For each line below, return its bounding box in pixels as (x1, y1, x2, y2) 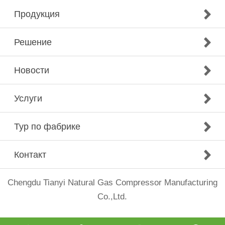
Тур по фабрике (14, 122, 80, 132)
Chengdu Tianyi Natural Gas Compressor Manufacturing (7, 178, 217, 188)
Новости (14, 65, 49, 76)
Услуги (14, 93, 42, 104)
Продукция (14, 9, 60, 20)
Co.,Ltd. (97, 192, 128, 202)
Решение (14, 37, 52, 48)
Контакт (14, 150, 46, 160)
